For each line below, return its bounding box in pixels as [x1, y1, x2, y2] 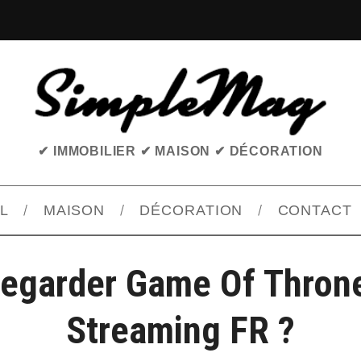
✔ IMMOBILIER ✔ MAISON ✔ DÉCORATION [38, 144, 323, 159]
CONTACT [277, 202, 352, 219]
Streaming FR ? [66, 309, 295, 353]
